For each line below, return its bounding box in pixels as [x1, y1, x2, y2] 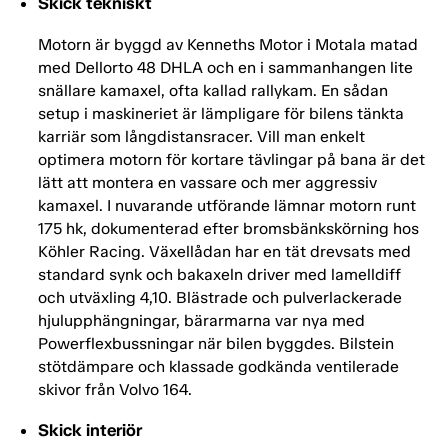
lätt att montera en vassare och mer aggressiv [38, 173, 377, 193]
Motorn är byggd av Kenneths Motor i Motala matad [38, 35, 418, 55]
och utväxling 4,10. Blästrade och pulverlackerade [38, 288, 402, 308]
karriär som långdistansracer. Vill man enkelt [38, 127, 365, 147]
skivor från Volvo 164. [38, 380, 192, 400]
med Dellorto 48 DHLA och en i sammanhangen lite [38, 58, 413, 78]
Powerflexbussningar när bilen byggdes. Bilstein [38, 334, 394, 354]
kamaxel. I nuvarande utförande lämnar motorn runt [38, 196, 416, 216]
